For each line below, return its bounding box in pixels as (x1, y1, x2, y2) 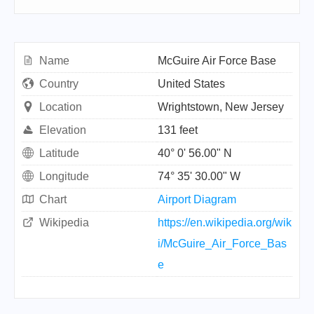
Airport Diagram (158, 193, 236, 205)
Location (39, 101, 82, 113)
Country (39, 78, 78, 90)
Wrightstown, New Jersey (158, 101, 284, 113)
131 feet (158, 124, 198, 136)
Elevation (39, 124, 86, 136)
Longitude (39, 170, 89, 182)
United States (158, 78, 225, 90)
